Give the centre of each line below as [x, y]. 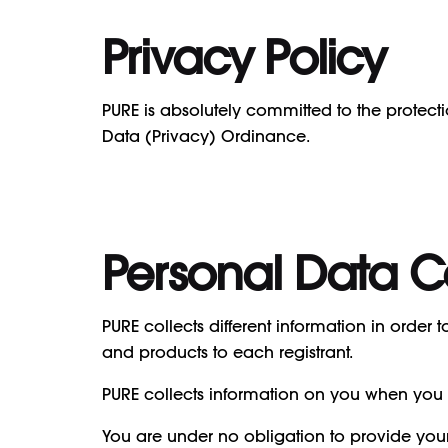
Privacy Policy [244, 56]
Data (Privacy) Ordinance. [206, 135]
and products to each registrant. [228, 351]
